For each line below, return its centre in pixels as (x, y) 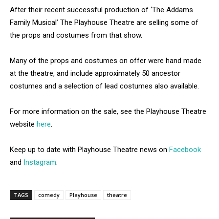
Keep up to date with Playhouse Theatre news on (89, 150)
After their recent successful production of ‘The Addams (101, 10)
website (23, 124)
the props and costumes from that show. (76, 35)
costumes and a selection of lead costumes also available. (104, 86)
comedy (49, 195)
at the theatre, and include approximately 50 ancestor (95, 74)
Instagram (40, 163)
